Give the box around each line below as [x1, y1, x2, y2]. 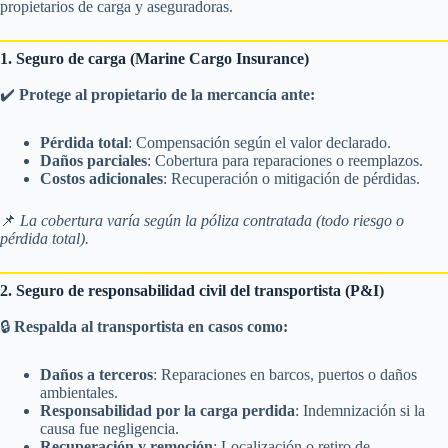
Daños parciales [40, 151, 147, 169]
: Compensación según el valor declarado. [128, 133, 391, 151]
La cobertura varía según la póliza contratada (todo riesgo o [20, 211, 404, 229]
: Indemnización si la [295, 401, 425, 419]
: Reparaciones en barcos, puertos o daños [153, 365, 417, 383]
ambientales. [40, 383, 118, 401]
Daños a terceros [40, 365, 153, 383]
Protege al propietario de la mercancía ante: [19, 85, 315, 103]
